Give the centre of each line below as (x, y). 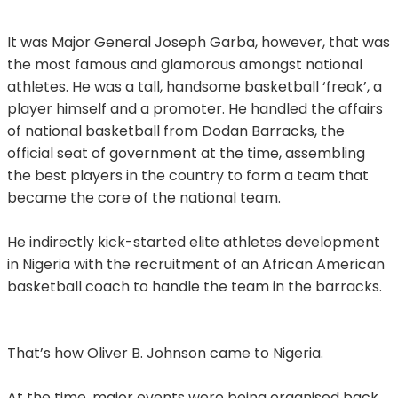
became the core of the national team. (144, 197)
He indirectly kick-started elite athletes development (194, 242)
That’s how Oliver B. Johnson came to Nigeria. (165, 353)
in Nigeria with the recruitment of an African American (196, 264)
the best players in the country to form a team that (188, 175)
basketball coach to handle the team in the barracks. (195, 286)
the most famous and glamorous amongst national (185, 64)
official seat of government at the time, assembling (186, 153)
